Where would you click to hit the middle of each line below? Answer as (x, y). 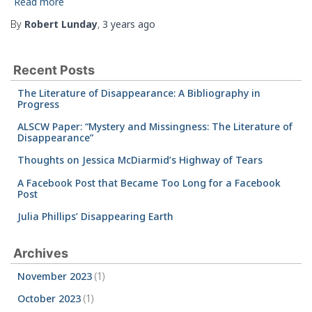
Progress (38, 104)
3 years (119, 24)
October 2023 (49, 298)
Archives (40, 253)
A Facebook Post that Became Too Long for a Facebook (149, 182)
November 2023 (55, 276)
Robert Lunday (61, 24)
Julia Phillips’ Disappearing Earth (95, 216)
